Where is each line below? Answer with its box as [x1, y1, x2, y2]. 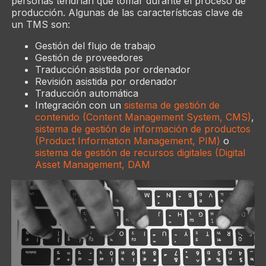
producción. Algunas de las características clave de [11, 7, 243, 19]
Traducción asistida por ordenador [34, 64, 191, 76]
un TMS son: [11, 18, 70, 31]
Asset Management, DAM [34, 159, 150, 171]
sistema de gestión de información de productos [34, 123, 251, 135]
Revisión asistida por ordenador [34, 75, 177, 88]
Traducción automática [34, 87, 138, 100]
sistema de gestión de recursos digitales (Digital [34, 147, 245, 159]
